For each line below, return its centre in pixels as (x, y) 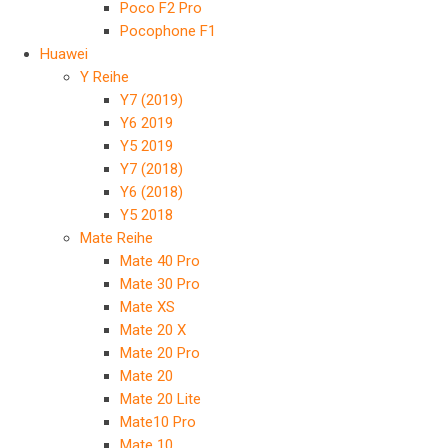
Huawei (64, 54)
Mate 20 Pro (160, 353)
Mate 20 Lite (160, 399)
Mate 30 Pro (160, 284)
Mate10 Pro (158, 422)
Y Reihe (104, 77)
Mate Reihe (116, 238)
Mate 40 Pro (160, 261)
